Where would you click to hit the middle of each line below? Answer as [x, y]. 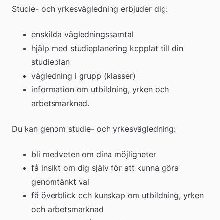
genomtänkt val [60, 182]
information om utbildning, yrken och [100, 89]
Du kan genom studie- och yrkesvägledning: [94, 129]
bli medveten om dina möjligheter [94, 154]
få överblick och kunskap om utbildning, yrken [118, 195]
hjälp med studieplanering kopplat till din [107, 48]
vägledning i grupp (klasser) [83, 76]
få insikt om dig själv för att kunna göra [105, 168]
